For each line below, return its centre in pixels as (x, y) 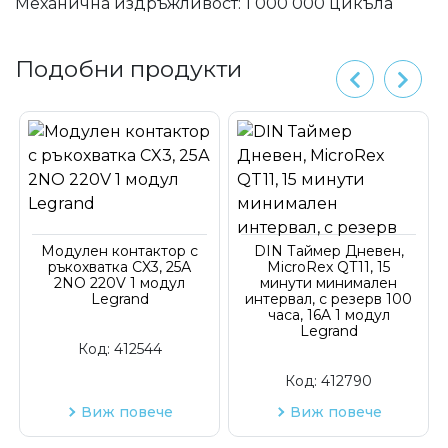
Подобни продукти (128, 69)
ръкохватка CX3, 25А (119, 267)
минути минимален (328, 283)
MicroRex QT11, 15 (328, 267)
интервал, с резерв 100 (328, 299)
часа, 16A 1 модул (328, 315)
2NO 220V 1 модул (119, 283)
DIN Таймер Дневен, (328, 251)
